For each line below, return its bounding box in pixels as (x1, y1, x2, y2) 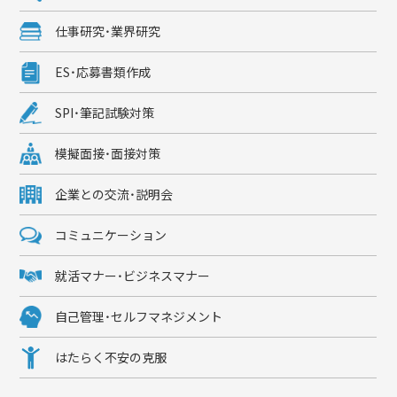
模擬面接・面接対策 (55, 144, 161, 162)
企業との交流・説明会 (55, 185, 174, 203)
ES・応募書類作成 (55, 63, 152, 81)
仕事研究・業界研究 (55, 22, 161, 40)
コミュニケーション (55, 226, 167, 244)
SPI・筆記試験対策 (55, 104, 155, 121)
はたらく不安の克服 (55, 348, 167, 366)
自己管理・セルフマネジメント (55, 307, 223, 325)
